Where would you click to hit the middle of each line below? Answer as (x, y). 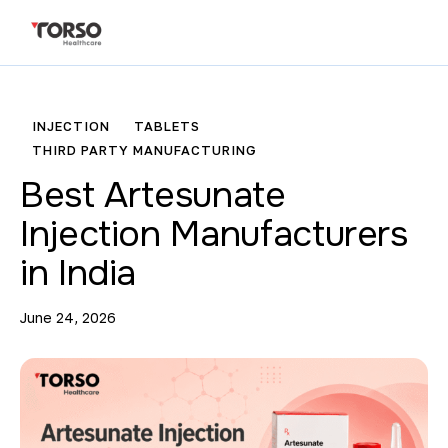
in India (78, 273)
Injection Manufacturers (214, 234)
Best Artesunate (153, 195)
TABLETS (167, 126)
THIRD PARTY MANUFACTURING (144, 150)
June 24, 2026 (68, 318)
